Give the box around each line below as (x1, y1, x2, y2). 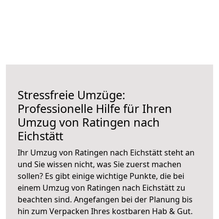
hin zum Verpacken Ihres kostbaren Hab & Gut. (18, 205, 193, 217)
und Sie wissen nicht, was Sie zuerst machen (18, 158, 181, 170)
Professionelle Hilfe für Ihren (18, 100, 172, 116)
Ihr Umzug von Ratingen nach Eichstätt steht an (18, 147, 195, 158)
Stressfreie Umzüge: (18, 87, 125, 103)
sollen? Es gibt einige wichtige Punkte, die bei (18, 170, 184, 181)
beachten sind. (18, 194, 74, 205)
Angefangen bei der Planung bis (74, 194, 193, 205)
